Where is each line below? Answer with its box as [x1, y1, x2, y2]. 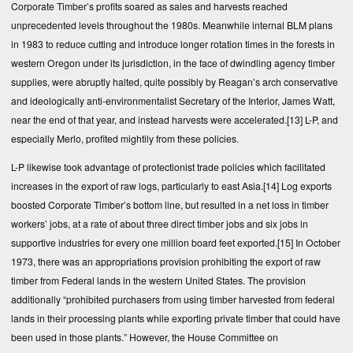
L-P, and [303, 112, 338, 126]
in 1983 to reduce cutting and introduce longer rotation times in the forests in [11, 36, 335, 50]
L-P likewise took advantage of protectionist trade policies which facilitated [11, 160, 325, 174]
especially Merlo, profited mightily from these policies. [11, 131, 239, 145]
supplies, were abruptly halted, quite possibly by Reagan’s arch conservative [11, 74, 338, 88]
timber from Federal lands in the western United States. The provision [11, 273, 306, 288]
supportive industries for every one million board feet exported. [11, 236, 277, 250]
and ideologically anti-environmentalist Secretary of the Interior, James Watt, [11, 93, 335, 107]
